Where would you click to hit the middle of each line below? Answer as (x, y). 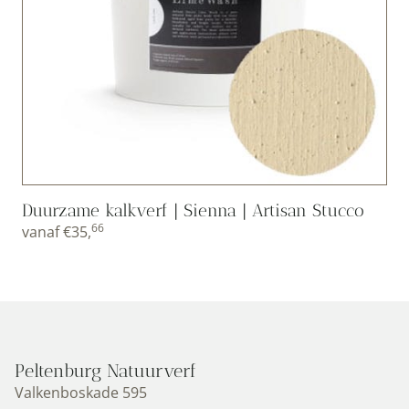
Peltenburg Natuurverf (105, 370)
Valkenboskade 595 (81, 392)
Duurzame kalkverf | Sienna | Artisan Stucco (193, 210)
